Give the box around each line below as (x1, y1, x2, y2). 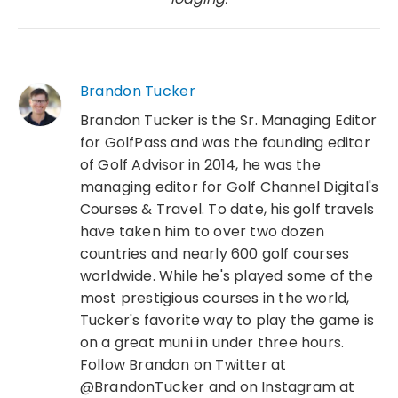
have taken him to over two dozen (79, 220, 325, 242)
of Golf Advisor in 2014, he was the (79, 154, 321, 175)
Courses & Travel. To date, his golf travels (79, 198, 375, 219)
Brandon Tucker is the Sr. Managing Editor (79, 109, 377, 131)
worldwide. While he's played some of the (79, 265, 373, 286)
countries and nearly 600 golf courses (79, 243, 350, 264)
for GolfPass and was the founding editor (79, 131, 370, 153)
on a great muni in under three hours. (79, 331, 345, 353)
